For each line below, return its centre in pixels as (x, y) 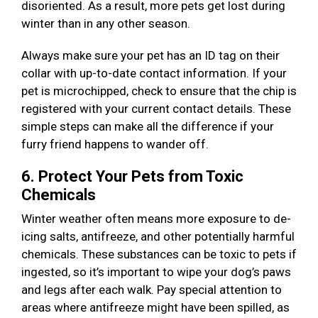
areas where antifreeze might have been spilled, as (155, 308)
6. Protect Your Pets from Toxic (132, 177)
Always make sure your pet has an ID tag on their (150, 56)
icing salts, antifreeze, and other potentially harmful (158, 237)
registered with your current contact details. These (156, 109)
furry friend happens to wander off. (116, 144)
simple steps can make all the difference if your (148, 127)
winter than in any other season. (107, 24)
